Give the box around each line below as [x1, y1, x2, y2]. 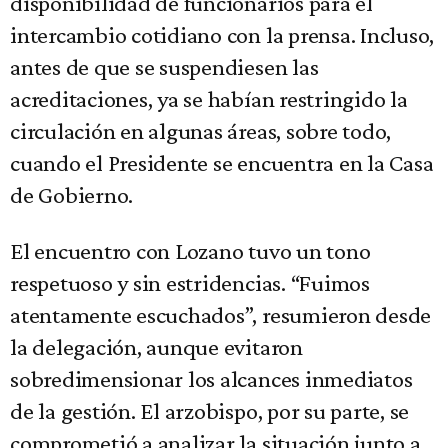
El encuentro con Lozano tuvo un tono [10, 237, 371, 265]
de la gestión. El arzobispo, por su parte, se [10, 397, 410, 425]
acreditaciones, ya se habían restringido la [10, 85, 408, 113]
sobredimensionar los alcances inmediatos [10, 365, 413, 393]
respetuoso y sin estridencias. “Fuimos [10, 269, 370, 297]
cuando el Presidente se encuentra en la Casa [10, 149, 434, 177]
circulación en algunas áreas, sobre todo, [10, 117, 392, 145]
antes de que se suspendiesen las [10, 53, 319, 81]
